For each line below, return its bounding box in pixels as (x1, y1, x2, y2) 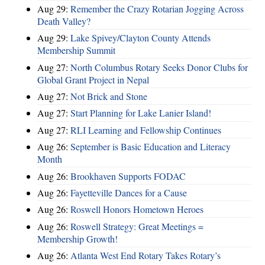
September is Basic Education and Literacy (70, 140, 231, 153)
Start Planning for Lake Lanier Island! (70, 106, 211, 119)
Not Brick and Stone (70, 90, 147, 103)
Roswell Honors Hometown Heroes (70, 203, 203, 216)
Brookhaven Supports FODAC (70, 169, 186, 182)
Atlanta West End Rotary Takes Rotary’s (70, 249, 221, 262)
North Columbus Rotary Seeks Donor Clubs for (70, 60, 248, 73)
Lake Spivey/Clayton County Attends (70, 31, 211, 44)
